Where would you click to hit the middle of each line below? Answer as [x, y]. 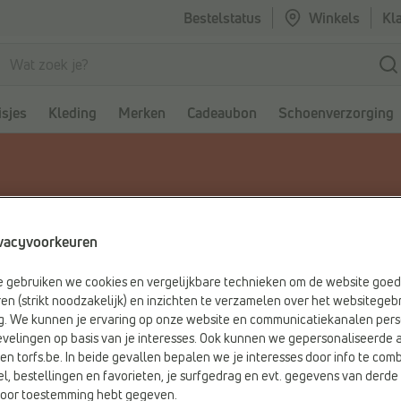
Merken [142, 113]
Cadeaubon [222, 113]
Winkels [334, 18]
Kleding [73, 113]
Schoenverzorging [336, 113]
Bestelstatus [222, 18]
